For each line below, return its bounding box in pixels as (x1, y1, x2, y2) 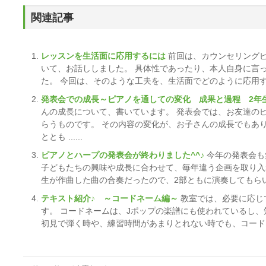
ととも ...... (41, 132, 83, 141)
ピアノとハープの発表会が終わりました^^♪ (41, 150, 207, 160)
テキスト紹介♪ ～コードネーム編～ (41, 194, 180, 203)
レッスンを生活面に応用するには (41, 51, 168, 61)
